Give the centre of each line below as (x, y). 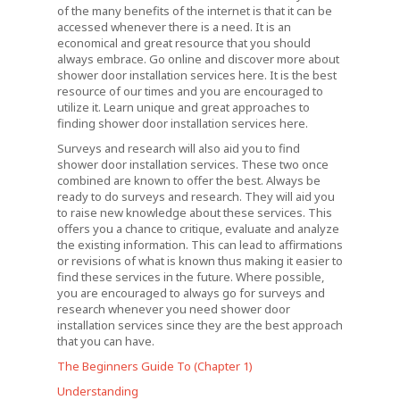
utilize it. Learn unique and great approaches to (183, 107)
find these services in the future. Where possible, (191, 276)
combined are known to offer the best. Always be (189, 180)
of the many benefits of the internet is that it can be (195, 10)
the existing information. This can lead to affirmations (200, 244)
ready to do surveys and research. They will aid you (196, 196)
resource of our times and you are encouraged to (190, 91)
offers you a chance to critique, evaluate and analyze (198, 228)
